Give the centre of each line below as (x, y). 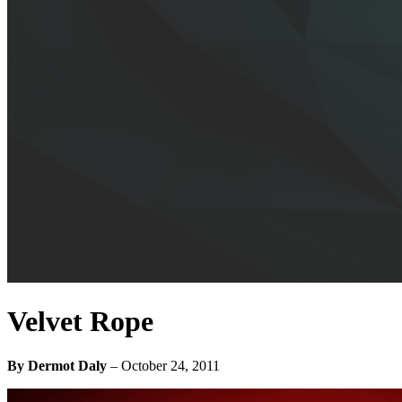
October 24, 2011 (170, 365)
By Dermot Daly (57, 365)
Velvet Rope (80, 322)
